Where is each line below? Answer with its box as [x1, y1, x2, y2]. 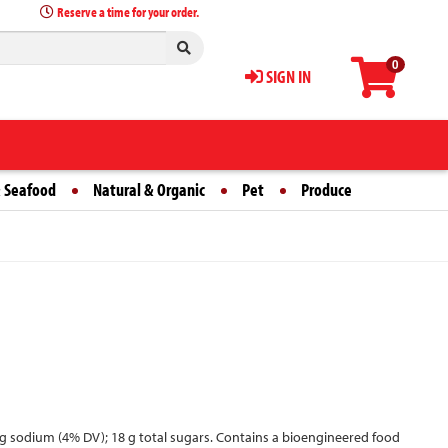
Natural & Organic [93, 178, 205, 201]
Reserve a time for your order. [57, 3, 200, 21]
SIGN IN [262, 65, 311, 88]
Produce [301, 178, 352, 201]
